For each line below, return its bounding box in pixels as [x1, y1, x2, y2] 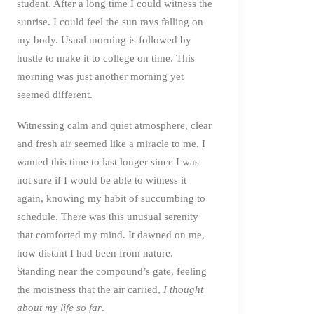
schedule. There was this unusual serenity [17, 210, 198, 222]
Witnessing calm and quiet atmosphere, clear [17, 119, 212, 131]
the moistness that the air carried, [17, 283, 163, 295]
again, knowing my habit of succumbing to [17, 192, 205, 204]
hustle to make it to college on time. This [17, 52, 195, 64]
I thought [163, 283, 203, 295]
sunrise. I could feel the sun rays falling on [17, 15, 203, 27]
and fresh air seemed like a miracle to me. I [17, 137, 205, 149]
